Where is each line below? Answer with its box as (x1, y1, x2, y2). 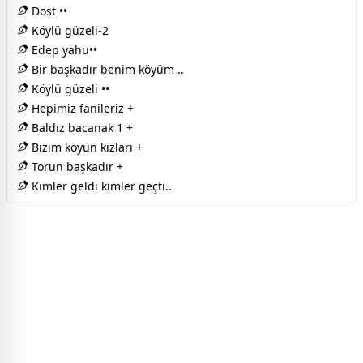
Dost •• (28, 2, 67, 19)
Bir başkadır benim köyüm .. (28, 61, 184, 77)
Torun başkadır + (28, 158, 123, 174)
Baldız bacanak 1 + (28, 119, 133, 135)
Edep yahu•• (28, 41, 97, 58)
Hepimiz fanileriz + (28, 100, 134, 116)
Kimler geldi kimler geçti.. (28, 177, 172, 194)
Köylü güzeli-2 (28, 22, 109, 38)
